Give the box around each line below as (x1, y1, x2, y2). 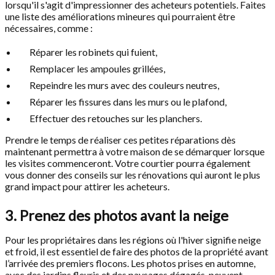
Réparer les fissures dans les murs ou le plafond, (29, 96, 227, 107)
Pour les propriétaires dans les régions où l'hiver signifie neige (5, 234, 261, 246)
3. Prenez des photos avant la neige (5, 207, 228, 224)
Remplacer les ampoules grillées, (29, 63, 165, 74)
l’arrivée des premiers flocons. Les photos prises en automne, (5, 257, 255, 269)
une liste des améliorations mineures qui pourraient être (5, 10, 235, 22)
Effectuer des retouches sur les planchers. (29, 112, 202, 124)
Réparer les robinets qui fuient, (29, 46, 157, 58)
